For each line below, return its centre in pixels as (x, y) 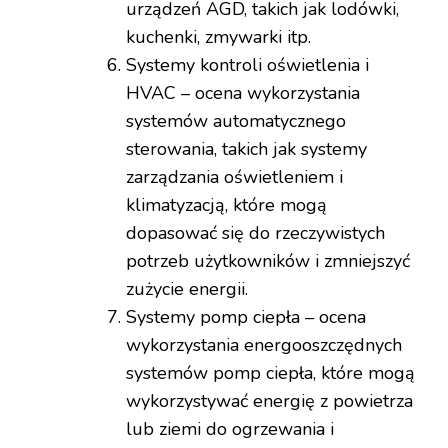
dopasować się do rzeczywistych (255, 233)
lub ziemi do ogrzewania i (230, 429)
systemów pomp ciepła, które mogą (270, 373)
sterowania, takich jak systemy (246, 149)
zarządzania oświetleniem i (234, 177)
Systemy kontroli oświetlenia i (247, 65)
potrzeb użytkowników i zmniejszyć (268, 261)
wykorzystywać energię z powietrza (269, 401)
